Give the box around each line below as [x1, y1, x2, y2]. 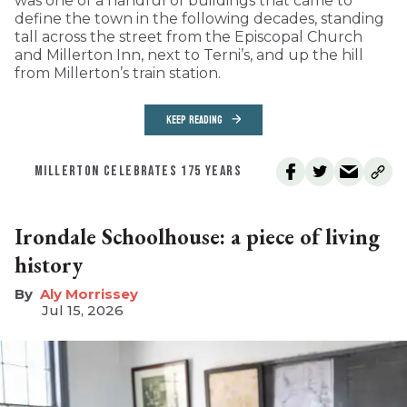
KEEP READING [166, 110, 223, 131]
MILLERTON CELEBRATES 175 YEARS [35, 163, 242, 181]
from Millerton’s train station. [15, 65, 221, 83]
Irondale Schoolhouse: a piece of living [15, 223, 380, 252]
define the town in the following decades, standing [15, 10, 384, 28]
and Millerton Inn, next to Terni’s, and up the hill [15, 46, 363, 65]
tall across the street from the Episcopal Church [15, 28, 362, 46]
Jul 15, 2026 [42, 302, 124, 320]
